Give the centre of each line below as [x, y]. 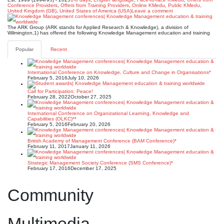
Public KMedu [184, 5]
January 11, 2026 [90, 146]
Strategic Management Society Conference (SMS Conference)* [100, 163]
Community [50, 195]
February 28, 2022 [49, 97]
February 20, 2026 [89, 124]
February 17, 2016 [49, 168]
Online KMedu [148, 5]
